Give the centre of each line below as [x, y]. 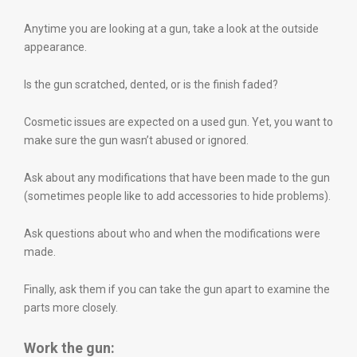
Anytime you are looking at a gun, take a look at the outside [171, 29]
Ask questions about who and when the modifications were [172, 233]
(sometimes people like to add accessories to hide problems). [177, 196]
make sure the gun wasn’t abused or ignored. [136, 140]
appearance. [55, 47]
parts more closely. [71, 308]
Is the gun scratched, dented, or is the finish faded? [151, 84]
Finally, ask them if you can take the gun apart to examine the [177, 289]
